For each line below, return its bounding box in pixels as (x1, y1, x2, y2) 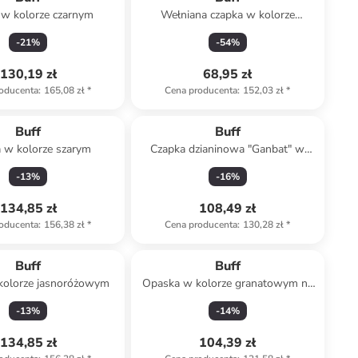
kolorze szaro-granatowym (161, 157, 295, 173)
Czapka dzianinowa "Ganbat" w (150, 141, 305, 157)
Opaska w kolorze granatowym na (141, 276, 313, 291)
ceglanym (204, 23, 252, 38)
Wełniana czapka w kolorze (160, 7, 295, 22)
